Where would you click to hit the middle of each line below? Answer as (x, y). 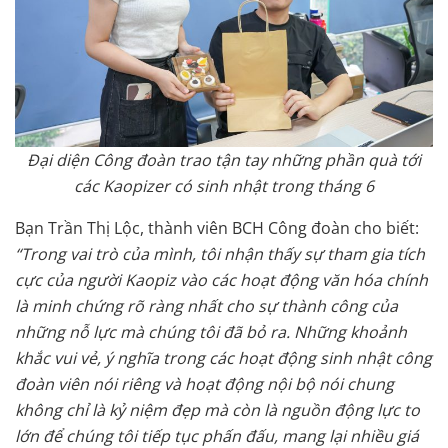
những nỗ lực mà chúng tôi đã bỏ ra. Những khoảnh (211, 332)
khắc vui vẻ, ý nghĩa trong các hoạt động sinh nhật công (223, 358)
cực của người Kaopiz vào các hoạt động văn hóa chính (221, 280)
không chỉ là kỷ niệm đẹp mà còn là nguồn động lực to (217, 410)
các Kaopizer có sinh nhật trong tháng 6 (224, 186)
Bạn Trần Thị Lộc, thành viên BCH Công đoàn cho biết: (217, 228)
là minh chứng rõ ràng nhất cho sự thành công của (206, 306)
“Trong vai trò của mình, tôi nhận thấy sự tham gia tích (220, 254)
